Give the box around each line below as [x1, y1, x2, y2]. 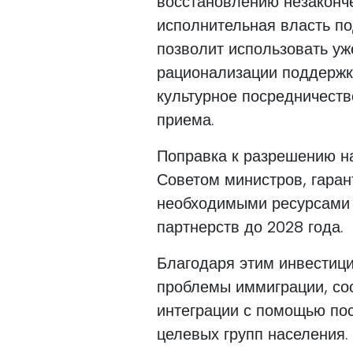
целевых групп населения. [157, 324, 349, 344]
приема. [157, 110, 215, 129]
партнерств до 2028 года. [157, 217, 344, 236]
